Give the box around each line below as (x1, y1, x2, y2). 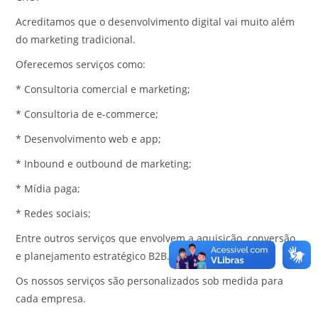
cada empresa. (16, 291, 87, 305)
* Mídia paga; (16, 181, 81, 195)
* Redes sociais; (16, 206, 92, 220)
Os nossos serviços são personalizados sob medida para (16, 273, 284, 287)
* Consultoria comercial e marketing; (16, 82, 191, 96)
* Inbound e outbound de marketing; (16, 156, 192, 170)
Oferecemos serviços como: (16, 57, 146, 71)
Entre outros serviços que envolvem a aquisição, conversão (16, 231, 296, 245)
